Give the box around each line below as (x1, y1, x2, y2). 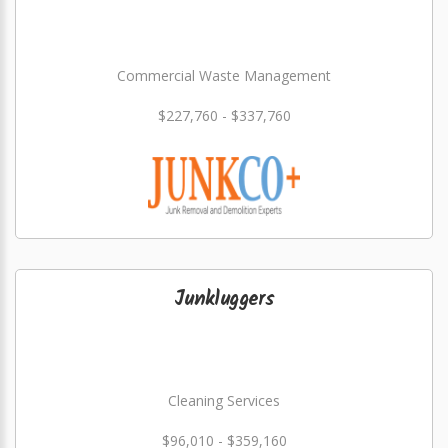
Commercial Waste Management (117, 66, 331, 85)
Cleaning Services (168, 391, 280, 410)
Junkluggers (173, 284, 275, 316)
